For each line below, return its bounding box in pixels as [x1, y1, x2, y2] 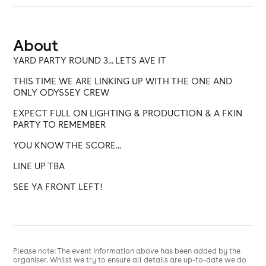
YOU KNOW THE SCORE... [13, 140, 122, 151]
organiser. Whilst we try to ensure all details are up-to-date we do [13, 255, 247, 264]
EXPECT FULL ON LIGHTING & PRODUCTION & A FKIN [13, 107, 243, 119]
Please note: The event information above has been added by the [13, 246, 241, 255]
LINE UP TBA [13, 160, 65, 172]
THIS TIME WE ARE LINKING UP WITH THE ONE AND [13, 75, 233, 87]
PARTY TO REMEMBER [13, 119, 106, 130]
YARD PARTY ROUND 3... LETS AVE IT [13, 55, 167, 66]
